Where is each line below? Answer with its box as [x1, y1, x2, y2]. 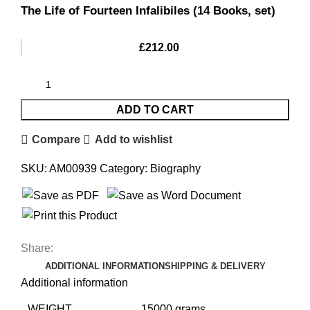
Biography [150, 162, 201, 174]
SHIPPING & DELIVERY [164, 260, 266, 271]
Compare [32, 134, 81, 146]
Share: [21, 241, 53, 254]
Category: [100, 162, 147, 174]
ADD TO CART [116, 103, 194, 116]
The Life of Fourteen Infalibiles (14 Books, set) [21, 3, 275, 17]
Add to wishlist [94, 134, 172, 146]
